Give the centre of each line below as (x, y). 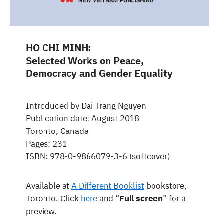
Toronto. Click (53, 198)
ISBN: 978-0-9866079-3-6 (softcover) (98, 156)
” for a (174, 198)
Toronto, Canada (57, 131)
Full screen (141, 198)
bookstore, (165, 186)
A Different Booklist (108, 186)
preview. (41, 211)
